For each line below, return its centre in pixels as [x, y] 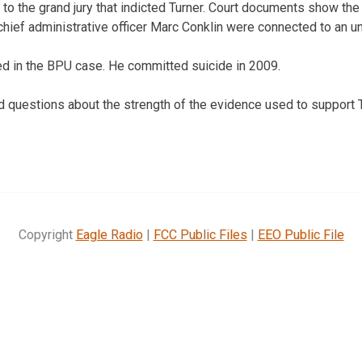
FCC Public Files [200, 234]
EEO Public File [301, 234]
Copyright [47, 234]
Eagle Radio [109, 234]
